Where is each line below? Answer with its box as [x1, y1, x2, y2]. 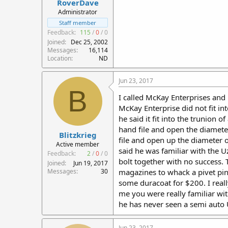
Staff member [59, 19, 96, 26]
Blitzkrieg [59, 129, 97, 140]
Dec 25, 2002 [71, 38, 108, 46]
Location [47, 54, 71, 63]
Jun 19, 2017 [73, 158, 108, 167]
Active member [56, 139, 99, 149]
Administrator [58, 8, 97, 16]
